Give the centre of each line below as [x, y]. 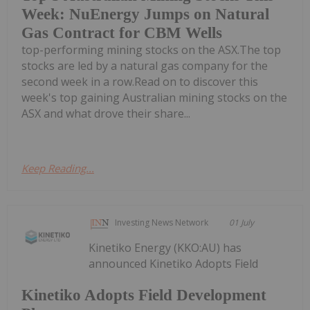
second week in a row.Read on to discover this [140, 81]
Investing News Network [162, 222]
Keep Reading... [58, 168]
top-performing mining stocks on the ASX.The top [151, 49]
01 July [242, 222]
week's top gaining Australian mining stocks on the [154, 97]
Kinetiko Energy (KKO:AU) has [165, 247]
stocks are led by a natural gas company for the [145, 65]
